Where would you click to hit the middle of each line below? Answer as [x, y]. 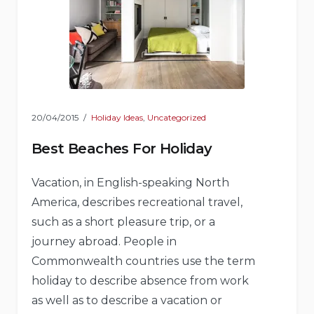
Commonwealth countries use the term [143, 261]
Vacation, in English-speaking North [130, 182]
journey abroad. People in [104, 241]
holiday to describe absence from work [140, 280]
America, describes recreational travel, [137, 202]
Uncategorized [177, 117]
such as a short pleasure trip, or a [123, 221]
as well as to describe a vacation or [127, 300]
